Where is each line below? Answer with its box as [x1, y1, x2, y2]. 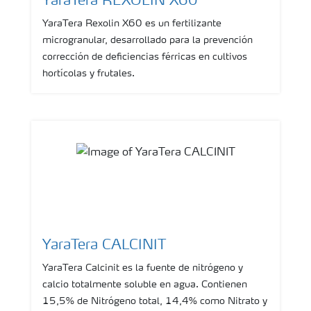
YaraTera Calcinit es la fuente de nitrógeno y [42, 263, 243, 273]
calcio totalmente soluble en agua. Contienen [42, 280, 247, 289]
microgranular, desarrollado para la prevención [42, 35, 253, 45]
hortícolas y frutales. [42, 69, 135, 78]
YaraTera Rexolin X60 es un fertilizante [42, 19, 221, 28]
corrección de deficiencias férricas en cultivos [42, 52, 247, 62]
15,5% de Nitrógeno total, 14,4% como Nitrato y [42, 296, 267, 306]
